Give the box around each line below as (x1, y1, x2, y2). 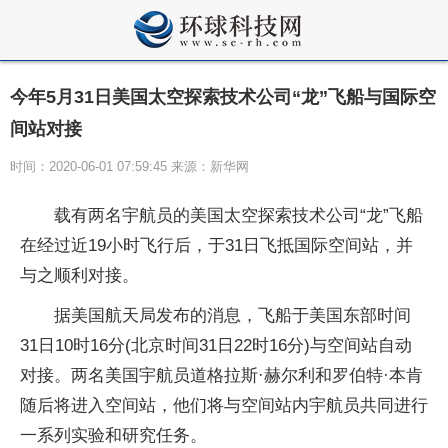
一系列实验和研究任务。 (20, 426, 207, 445)
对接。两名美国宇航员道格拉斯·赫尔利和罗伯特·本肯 (20, 366, 423, 385)
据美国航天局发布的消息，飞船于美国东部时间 (54, 306, 411, 325)
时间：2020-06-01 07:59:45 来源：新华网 (10, 159, 249, 174)
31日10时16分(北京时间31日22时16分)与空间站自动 (20, 336, 412, 355)
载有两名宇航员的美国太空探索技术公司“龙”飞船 (54, 206, 423, 225)
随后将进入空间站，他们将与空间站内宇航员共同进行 (20, 396, 428, 415)
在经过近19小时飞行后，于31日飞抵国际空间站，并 (20, 236, 413, 255)
